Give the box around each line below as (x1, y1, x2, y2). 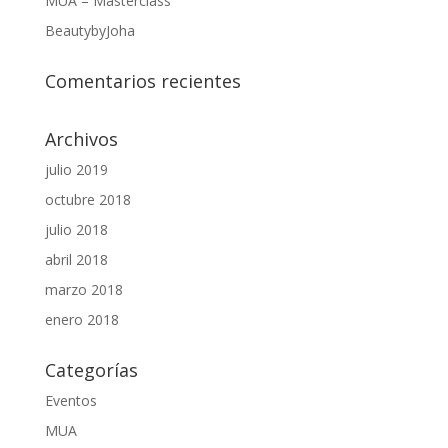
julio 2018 (44, 219, 108, 239)
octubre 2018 (44, 189, 131, 209)
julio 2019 (44, 159, 108, 179)
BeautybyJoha (44, 20, 135, 40)
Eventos (44, 390, 97, 410)
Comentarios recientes (44, 68, 241, 93)
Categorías (44, 357, 138, 382)
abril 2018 (44, 249, 108, 269)
